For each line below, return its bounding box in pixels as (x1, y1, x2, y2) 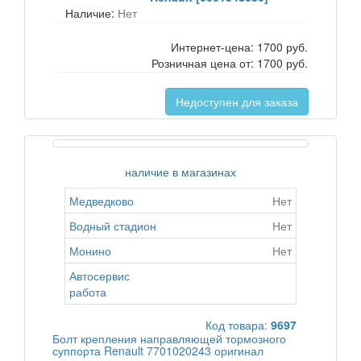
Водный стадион (69, 218, 156, 234)
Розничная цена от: (151, 55, 257, 71)
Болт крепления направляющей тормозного (52, 330, 286, 346)
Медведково (69, 193, 134, 209)
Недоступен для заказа (176, 93, 298, 110)
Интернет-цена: (171, 39, 257, 55)
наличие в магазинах (125, 164, 236, 180)
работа (69, 284, 106, 300)
